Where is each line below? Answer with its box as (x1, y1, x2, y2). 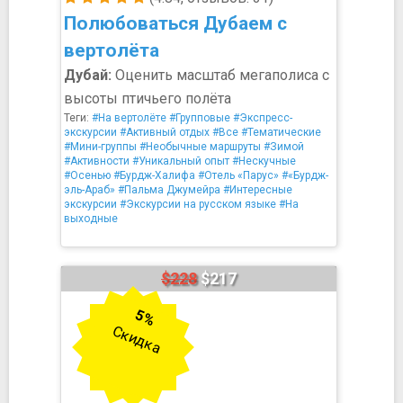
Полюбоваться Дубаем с (64, 13, 287, 34)
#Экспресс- (233, 112, 292, 124)
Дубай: (64, 67, 112, 84)
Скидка (110, 321, 163, 357)
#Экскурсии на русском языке (120, 198, 276, 210)
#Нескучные (232, 155, 296, 167)
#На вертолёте (92, 112, 166, 124)
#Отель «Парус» (198, 169, 279, 182)
